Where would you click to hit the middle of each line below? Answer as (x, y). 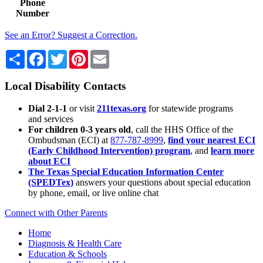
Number (33, 13)
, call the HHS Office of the (182, 130)
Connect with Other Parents (56, 213)
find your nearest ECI (212, 140)
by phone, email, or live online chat (93, 193)
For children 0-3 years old (80, 130)
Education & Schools (68, 254)
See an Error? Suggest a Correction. (71, 35)
